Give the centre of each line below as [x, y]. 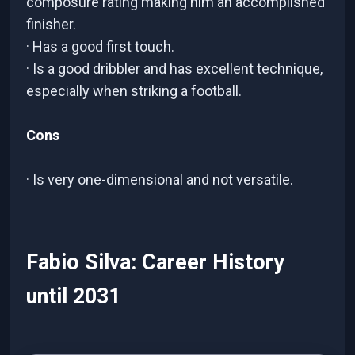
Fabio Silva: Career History [156, 262]
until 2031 [74, 296]
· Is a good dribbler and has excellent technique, [175, 69]
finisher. [52, 25]
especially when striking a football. [134, 91]
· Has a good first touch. [101, 47]
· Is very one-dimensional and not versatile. [160, 180]
